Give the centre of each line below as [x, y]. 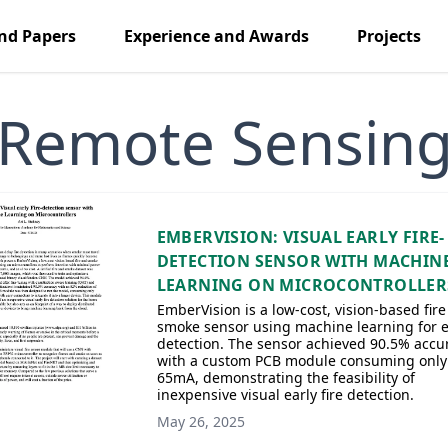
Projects [388, 36]
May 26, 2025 [200, 421]
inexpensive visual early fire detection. [285, 394]
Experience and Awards [216, 36]
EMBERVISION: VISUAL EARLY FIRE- [300, 237]
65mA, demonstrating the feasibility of [285, 377]
